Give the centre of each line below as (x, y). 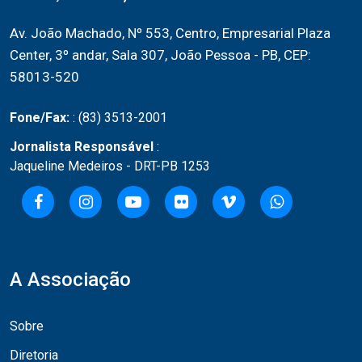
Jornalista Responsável (82, 147)
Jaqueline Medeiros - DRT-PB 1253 (110, 166)
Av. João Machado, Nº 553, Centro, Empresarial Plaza (170, 34)
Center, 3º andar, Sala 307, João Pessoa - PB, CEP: (160, 55)
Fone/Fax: (41, 118)
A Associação (70, 280)
